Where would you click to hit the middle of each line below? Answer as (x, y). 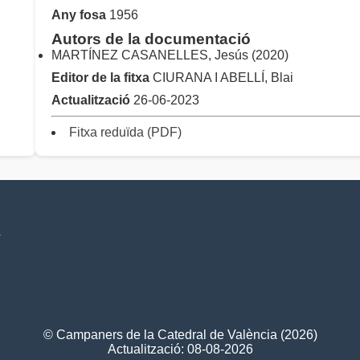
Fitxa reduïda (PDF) (125, 133)
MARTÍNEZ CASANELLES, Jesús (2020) (170, 55)
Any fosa (79, 15)
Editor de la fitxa (100, 78)
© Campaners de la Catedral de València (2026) (180, 335)
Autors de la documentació (151, 39)
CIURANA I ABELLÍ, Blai (221, 78)
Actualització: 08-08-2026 (180, 350)
